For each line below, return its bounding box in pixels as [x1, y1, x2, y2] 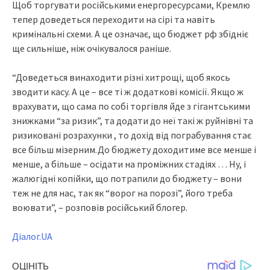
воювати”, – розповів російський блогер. [12, 201, 187, 214]
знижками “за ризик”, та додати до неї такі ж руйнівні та [12, 115, 253, 127]
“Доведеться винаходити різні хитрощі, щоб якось [12, 71, 230, 84]
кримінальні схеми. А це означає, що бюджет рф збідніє [12, 28, 248, 40]
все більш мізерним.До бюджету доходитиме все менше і [12, 143, 256, 156]
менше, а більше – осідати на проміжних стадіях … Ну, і [12, 158, 246, 171]
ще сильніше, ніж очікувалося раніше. [12, 42, 171, 55]
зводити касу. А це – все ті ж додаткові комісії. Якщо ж [12, 86, 243, 98]
